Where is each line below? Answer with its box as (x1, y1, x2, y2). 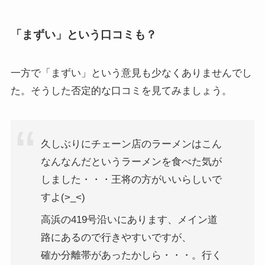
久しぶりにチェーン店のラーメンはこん (40, 138, 222, 150)
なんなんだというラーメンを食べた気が (40, 156, 222, 167)
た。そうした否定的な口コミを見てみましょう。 (10, 85, 232, 97)
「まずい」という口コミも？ (10, 28, 157, 41)
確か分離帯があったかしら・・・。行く (40, 250, 222, 261)
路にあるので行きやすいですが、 (40, 232, 192, 244)
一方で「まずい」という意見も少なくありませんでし (10, 67, 252, 79)
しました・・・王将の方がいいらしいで (40, 173, 222, 185)
